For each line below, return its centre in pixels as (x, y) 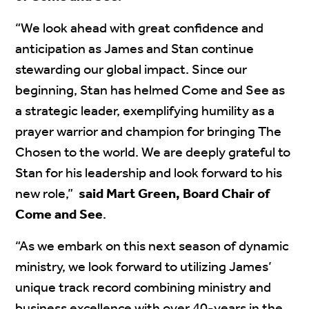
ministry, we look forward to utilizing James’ (144, 268)
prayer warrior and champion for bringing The (149, 132)
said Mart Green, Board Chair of (175, 195)
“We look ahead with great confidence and (140, 29)
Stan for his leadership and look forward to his (149, 174)
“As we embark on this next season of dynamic (152, 247)
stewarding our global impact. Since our (131, 70)
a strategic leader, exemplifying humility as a (145, 112)
